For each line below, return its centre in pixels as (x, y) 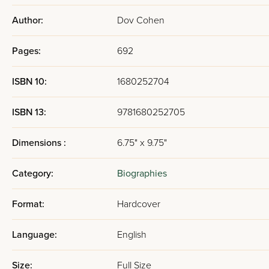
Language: (35, 235)
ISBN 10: (29, 82)
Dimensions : (39, 143)
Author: (28, 20)
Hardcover (139, 204)
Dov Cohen (141, 20)
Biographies (142, 174)
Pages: (26, 51)
